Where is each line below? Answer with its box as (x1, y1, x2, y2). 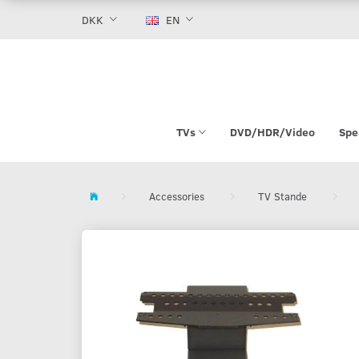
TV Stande (258, 188, 307, 204)
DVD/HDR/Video (229, 124, 315, 140)
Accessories (149, 188, 204, 204)
